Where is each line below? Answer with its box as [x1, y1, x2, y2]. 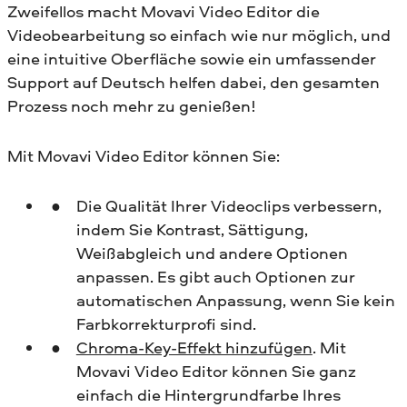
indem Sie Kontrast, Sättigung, [75, 217, 308, 241]
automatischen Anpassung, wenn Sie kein [75, 288, 395, 312]
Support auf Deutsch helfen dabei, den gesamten [7, 71, 380, 94]
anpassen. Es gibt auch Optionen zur [75, 264, 355, 288]
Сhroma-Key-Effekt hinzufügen [75, 335, 313, 359]
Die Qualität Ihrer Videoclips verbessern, [75, 194, 382, 217]
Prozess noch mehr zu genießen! [7, 94, 256, 118]
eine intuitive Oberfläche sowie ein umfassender [7, 47, 376, 71]
